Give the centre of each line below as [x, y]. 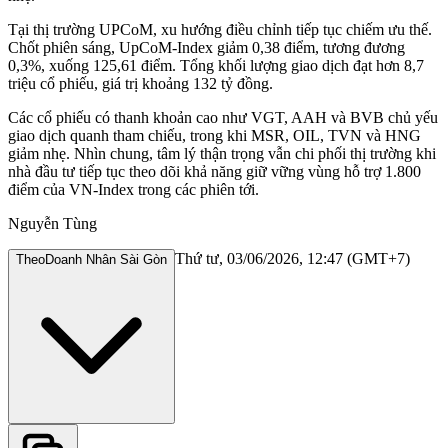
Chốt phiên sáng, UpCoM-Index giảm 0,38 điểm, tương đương [206, 47]
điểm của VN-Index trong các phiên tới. [133, 189]
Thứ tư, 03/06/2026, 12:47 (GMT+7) [292, 258]
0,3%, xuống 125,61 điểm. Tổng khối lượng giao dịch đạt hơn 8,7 [216, 65]
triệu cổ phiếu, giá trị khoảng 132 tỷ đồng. [140, 83]
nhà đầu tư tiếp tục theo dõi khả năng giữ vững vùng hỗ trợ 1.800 [214, 171]
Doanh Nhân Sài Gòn [106, 259]
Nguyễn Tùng [52, 223]
